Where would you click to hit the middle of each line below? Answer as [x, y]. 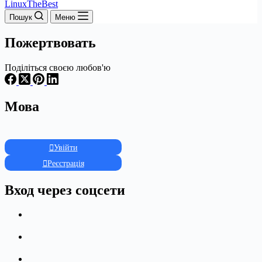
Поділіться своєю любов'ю [58, 67]
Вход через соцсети [65, 190]
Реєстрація [65, 163]
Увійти [65, 147]
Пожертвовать [50, 42]
